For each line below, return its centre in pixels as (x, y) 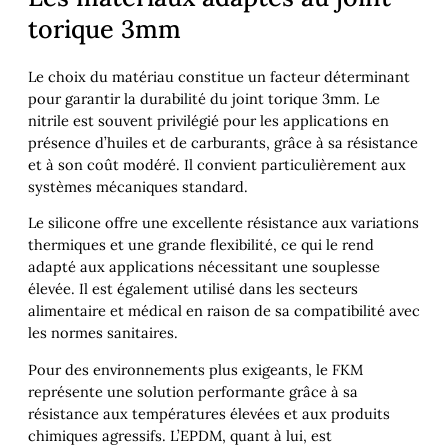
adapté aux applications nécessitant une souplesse (204, 267)
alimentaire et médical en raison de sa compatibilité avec (224, 311)
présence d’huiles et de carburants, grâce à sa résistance (223, 142)
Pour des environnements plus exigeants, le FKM (195, 369)
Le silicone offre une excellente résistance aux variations (223, 223)
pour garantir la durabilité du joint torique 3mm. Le (204, 98)
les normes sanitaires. (103, 333)
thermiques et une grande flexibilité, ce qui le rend (201, 245)
